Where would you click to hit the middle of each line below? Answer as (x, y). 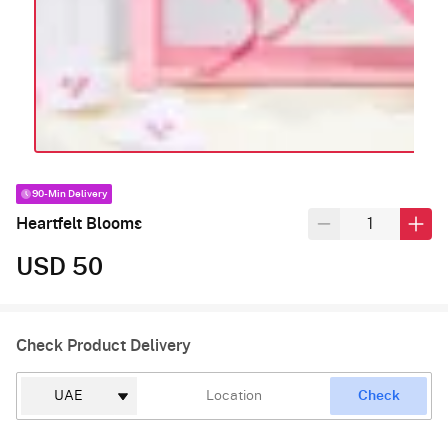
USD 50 (59, 267)
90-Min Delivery (70, 193)
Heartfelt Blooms (79, 223)
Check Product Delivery (103, 345)
